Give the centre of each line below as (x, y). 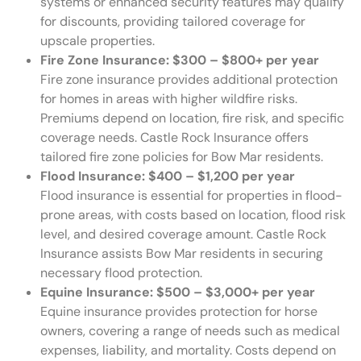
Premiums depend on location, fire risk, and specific (192, 118)
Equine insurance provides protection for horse (179, 312)
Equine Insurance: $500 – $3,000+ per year (178, 293)
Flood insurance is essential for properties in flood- (191, 196)
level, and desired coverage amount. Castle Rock (183, 234)
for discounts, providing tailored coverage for (173, 22)
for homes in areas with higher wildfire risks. (169, 99)
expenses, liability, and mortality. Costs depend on (188, 351)
